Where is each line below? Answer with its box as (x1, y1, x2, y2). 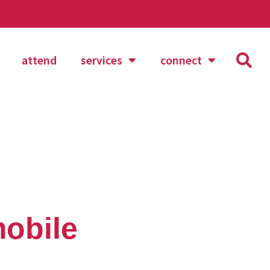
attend (21, 52, 57, 67)
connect (160, 52, 202, 67)
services (80, 52, 122, 67)
